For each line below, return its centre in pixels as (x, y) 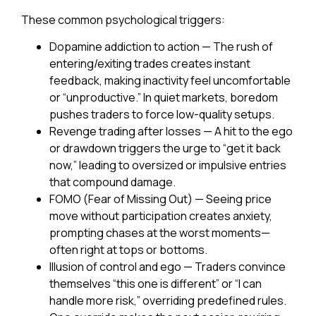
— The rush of (236, 47)
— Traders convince (233, 267)
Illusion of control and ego (115, 267)
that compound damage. (113, 182)
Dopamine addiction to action (124, 47)
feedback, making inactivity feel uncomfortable (170, 81)
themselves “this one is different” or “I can (156, 284)
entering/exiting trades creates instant (150, 64)
